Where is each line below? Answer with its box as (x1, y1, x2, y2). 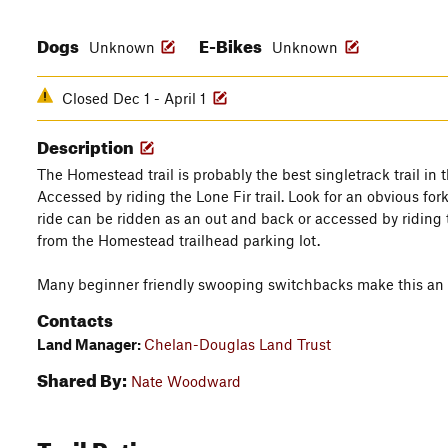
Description (37, 131, 137, 158)
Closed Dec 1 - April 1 (62, 89, 210, 107)
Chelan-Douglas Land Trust (144, 335, 331, 353)
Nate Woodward (131, 372, 241, 390)
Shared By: (37, 364, 127, 391)
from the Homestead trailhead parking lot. (37, 231, 320, 249)
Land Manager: (37, 335, 144, 353)
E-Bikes (199, 30, 265, 57)
